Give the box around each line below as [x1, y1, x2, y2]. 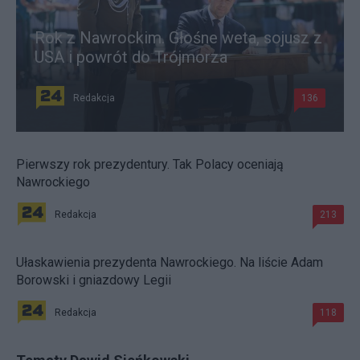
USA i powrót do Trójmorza [35, 47, 227, 67]
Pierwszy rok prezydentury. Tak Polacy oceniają [16, 157, 284, 173]
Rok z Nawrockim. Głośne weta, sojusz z [35, 28, 322, 48]
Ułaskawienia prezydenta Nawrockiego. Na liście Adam [16, 255, 323, 271]
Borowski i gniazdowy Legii [16, 272, 171, 288]
